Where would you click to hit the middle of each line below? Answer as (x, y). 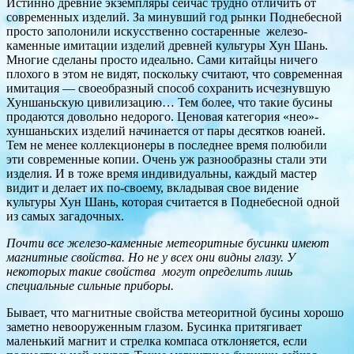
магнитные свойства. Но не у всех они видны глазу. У (151, 258)
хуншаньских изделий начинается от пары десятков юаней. (166, 131)
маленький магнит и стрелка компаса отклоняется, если (157, 341)
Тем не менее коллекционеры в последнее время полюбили (168, 145)
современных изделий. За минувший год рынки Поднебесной (174, 17)
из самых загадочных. (65, 217)
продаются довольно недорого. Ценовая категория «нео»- (162, 117)
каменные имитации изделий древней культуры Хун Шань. (167, 46)
